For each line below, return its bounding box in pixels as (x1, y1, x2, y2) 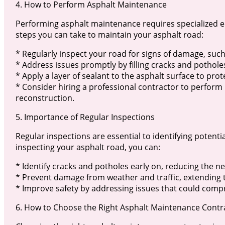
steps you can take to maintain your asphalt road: (15, 29, 203, 41)
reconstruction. (15, 92, 74, 104)
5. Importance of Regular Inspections (15, 111, 155, 123)
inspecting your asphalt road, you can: (15, 142, 160, 153)
